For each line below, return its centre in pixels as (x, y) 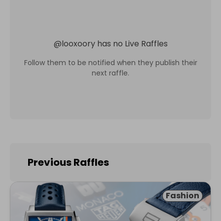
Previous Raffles (68, 162)
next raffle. (110, 73)
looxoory (78, 43)
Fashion (183, 196)
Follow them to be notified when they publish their (110, 62)
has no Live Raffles (132, 43)
